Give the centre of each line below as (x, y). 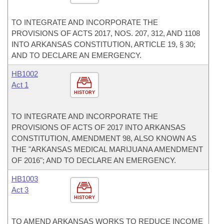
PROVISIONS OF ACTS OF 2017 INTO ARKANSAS (98, 127)
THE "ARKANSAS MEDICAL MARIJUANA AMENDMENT (107, 149)
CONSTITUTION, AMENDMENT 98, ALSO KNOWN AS (104, 138)
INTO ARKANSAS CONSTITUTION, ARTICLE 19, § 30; (103, 44)
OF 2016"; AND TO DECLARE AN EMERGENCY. (94, 160)
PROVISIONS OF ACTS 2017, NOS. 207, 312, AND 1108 (106, 33)
